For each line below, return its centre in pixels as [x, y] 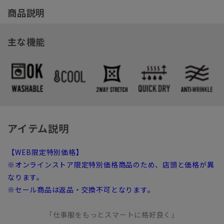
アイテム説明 [38, 128]
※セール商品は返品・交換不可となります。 [81, 189]
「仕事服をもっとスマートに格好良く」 [112, 214]
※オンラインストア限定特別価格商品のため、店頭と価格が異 [111, 164]
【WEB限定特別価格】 [45, 152]
